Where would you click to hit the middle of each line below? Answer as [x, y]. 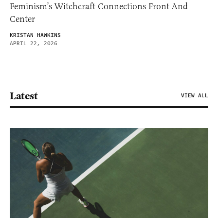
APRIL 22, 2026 [34, 43]
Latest [24, 96]
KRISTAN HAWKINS [35, 35]
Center [22, 19]
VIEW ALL [195, 95]
